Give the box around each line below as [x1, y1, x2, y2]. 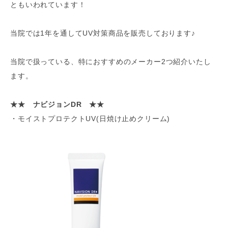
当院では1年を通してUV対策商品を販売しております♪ [10, 29, 195, 37]
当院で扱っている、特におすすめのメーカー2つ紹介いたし [10, 58, 211, 66]
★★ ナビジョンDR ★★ [10, 100, 104, 108]
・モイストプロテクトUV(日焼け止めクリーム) [10, 115, 170, 123]
